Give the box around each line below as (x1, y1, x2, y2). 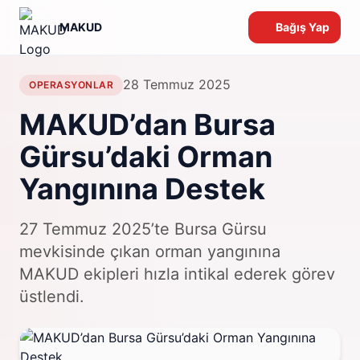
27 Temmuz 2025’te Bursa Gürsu (19, 219, 267, 239)
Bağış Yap (276, 20, 329, 34)
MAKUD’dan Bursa (19, 107, 276, 142)
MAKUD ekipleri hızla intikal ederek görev (19, 264, 335, 284)
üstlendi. (19, 287, 84, 306)
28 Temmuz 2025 (123, 76, 231, 92)
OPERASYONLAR (29, 79, 113, 91)
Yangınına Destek (19, 171, 265, 207)
